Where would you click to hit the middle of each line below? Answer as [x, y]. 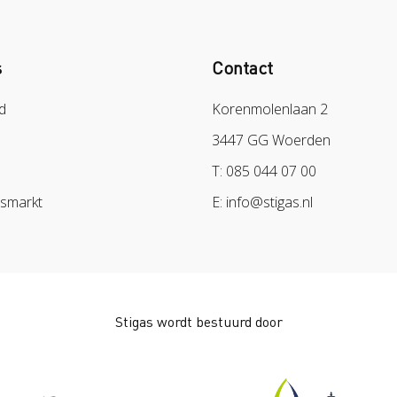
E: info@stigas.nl [262, 202]
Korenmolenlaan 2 [270, 109]
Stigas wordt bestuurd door [198, 321]
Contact [242, 67]
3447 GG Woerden [271, 140]
